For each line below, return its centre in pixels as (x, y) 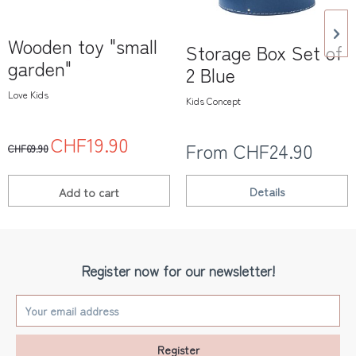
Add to (77, 192)
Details (267, 191)
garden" (40, 68)
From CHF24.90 (250, 151)
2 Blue (211, 74)
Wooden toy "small (83, 46)
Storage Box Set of (264, 52)
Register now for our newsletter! (178, 271)
